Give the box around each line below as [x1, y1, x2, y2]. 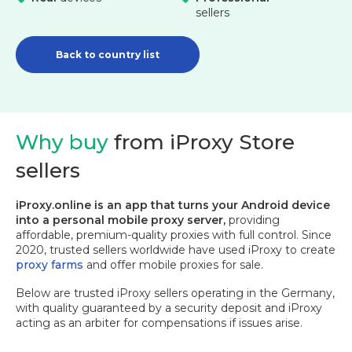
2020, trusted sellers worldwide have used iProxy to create [16, 243, 335, 258]
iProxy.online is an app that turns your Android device [16, 198, 330, 213]
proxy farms [16, 258, 83, 273]
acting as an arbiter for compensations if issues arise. [16, 316, 302, 331]
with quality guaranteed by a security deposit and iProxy [16, 301, 322, 316]
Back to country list [56, 49, 159, 61]
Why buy [16, 130, 108, 156]
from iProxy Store [114, 130, 295, 156]
